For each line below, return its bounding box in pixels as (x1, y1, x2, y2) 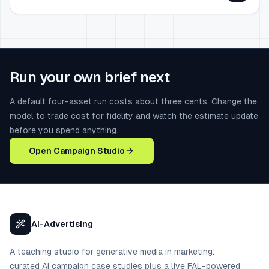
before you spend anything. (10, 125, 118, 135)
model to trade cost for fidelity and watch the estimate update (10, 111, 258, 121)
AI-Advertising (31, 219, 93, 229)
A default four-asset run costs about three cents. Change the (10, 97, 257, 106)
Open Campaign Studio (29, 146, 125, 156)
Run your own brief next (10, 69, 170, 85)
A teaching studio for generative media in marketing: (10, 247, 214, 256)
